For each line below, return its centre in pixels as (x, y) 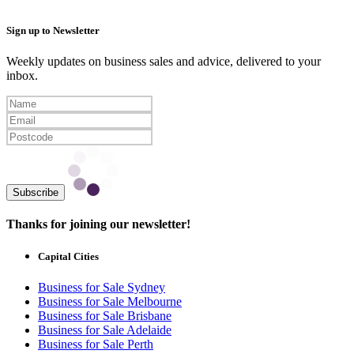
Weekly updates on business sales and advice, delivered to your (164, 61)
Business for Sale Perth (96, 345)
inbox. (22, 75)
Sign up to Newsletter (53, 30)
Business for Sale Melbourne (110, 302)
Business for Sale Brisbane (105, 316)
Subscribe (36, 192)
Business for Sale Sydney (102, 288)
